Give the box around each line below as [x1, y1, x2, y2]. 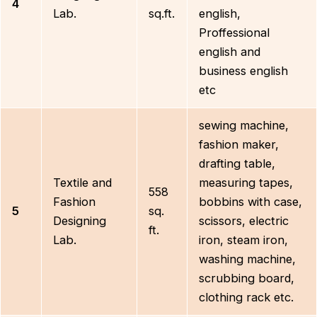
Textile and [53, 175, 113, 190]
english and [199, 45, 261, 59]
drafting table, [199, 156, 276, 171]
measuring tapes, [199, 175, 294, 190]
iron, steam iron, [199, 233, 289, 247]
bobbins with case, [199, 195, 303, 209]
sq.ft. [149, 6, 175, 21]
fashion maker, [199, 137, 279, 151]
